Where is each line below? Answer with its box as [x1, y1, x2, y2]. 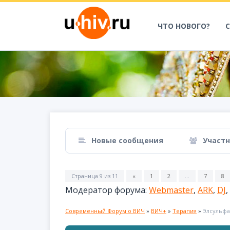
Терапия [172, 207, 197, 215]
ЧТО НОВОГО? [158, 21, 210, 31]
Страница [71, 172, 100, 180]
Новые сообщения [89, 136, 163, 145]
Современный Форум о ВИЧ [65, 207, 145, 215]
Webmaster [149, 184, 194, 196]
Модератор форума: [65, 184, 149, 196]
